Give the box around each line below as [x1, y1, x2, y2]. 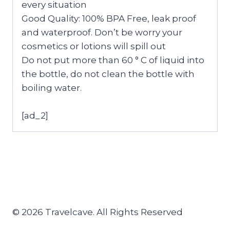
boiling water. [22, 83, 82, 93]
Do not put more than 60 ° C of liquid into [22, 55, 204, 66]
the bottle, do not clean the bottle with [22, 69, 195, 80]
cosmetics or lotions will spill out [22, 41, 166, 52]
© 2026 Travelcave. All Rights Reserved [12, 207, 183, 218]
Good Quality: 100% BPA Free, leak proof [22, 13, 196, 24]
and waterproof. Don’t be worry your [22, 27, 182, 38]
